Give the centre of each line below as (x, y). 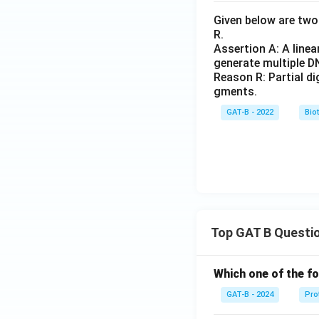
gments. (235, 91)
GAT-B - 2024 (250, 294)
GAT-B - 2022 (250, 112)
